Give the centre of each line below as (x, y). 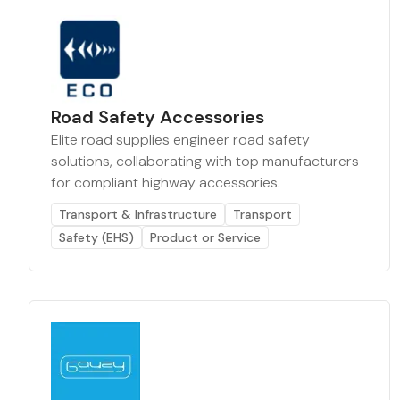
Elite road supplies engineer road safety (180, 140)
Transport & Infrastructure (138, 214)
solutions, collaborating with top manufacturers (205, 161)
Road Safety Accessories (158, 117)
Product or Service (205, 237)
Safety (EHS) (96, 237)
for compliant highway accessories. (166, 183)
